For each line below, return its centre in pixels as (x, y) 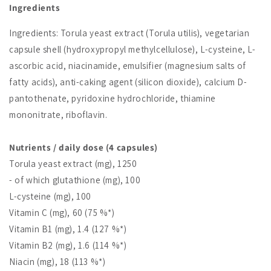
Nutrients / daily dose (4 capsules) (83, 148)
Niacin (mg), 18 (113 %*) (57, 262)
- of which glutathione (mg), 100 (75, 180)
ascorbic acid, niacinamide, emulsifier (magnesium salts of (128, 66)
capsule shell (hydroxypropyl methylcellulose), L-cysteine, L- (132, 50)
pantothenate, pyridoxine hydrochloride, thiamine (113, 99)
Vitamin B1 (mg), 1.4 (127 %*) (68, 229)
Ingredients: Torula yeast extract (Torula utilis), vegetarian (129, 33)
